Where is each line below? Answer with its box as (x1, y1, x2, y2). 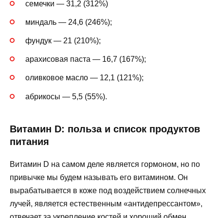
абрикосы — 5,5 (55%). (25, 92, 107, 101)
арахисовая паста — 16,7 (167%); (25, 55, 146, 64)
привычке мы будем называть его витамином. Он (10, 173, 188, 182)
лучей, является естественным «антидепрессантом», (10, 199, 202, 208)
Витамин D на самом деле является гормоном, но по (10, 160, 200, 168)
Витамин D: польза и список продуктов (10, 123, 200, 134)
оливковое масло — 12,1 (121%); (25, 73, 144, 82)
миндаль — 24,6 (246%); (25, 18, 112, 26)
